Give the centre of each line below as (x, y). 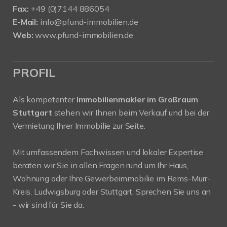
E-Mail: (25, 22)
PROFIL (34, 73)
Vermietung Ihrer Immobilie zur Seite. (79, 126)
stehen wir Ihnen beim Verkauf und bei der (130, 113)
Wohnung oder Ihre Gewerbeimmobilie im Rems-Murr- (112, 179)
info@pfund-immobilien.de (89, 22)
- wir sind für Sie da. (48, 205)
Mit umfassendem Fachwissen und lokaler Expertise (108, 152)
